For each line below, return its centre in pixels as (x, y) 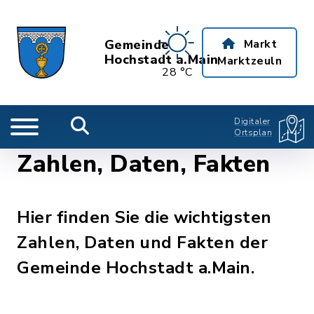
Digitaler (252, 121)
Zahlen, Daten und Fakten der (142, 243)
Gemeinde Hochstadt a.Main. (136, 268)
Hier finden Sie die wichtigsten (144, 217)
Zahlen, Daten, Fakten (144, 164)
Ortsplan (253, 132)
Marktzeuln (250, 61)
